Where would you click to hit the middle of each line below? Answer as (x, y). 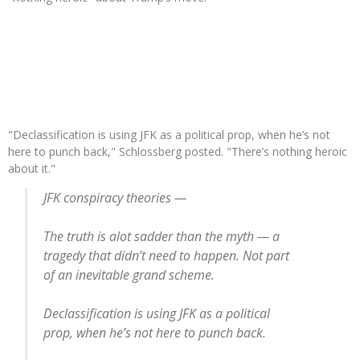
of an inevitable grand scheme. (129, 275)
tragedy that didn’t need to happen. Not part (167, 256)
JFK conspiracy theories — (115, 198)
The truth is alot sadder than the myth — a (162, 236)
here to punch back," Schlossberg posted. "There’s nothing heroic (178, 151)
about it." (32, 168)
